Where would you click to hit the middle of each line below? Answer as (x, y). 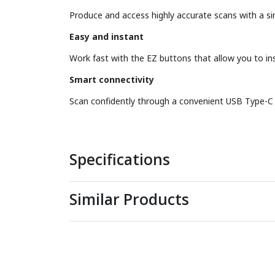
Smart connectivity (111, 79)
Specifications (119, 159)
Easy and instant (106, 37)
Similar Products (129, 199)
